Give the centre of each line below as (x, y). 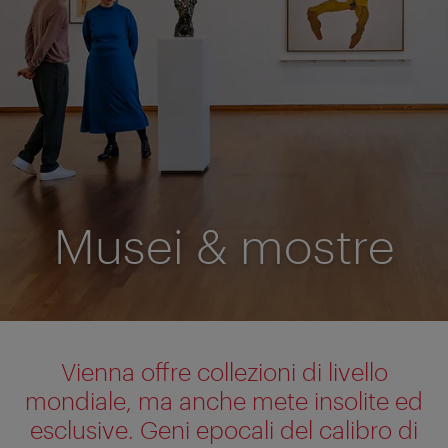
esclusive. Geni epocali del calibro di (224, 429)
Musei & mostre (224, 244)
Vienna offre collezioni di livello (224, 371)
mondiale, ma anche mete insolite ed (224, 400)
